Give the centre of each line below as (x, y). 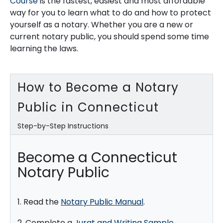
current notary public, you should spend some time (110, 37)
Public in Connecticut (88, 107)
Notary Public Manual (102, 202)
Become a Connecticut (97, 158)
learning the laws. (44, 49)
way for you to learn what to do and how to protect (111, 13)
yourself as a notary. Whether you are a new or (102, 25)
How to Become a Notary (98, 87)
